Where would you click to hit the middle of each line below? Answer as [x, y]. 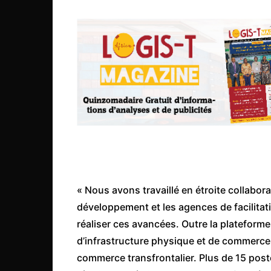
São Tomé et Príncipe [218, 31]
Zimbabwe [200, 113]
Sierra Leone [203, 72]
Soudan [195, 93]
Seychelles [199, 51]
